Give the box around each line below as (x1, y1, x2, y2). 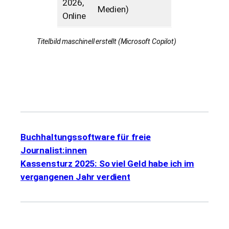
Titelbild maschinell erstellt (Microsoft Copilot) (37, 37, 176, 46)
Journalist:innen (20, 145, 87, 156)
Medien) (97, 4, 129, 14)
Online (62, 10, 86, 21)
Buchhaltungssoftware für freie (20, 132, 151, 143)
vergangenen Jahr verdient (20, 172, 130, 182)
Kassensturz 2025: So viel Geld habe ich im (20, 158, 194, 169)
